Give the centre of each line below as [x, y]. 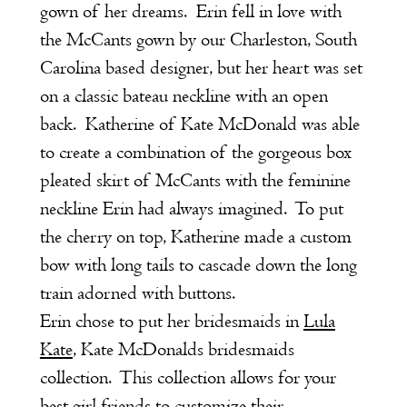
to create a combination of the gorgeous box [195, 153]
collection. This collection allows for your [188, 378]
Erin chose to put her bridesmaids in [171, 322]
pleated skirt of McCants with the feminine [195, 181]
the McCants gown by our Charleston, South [198, 40]
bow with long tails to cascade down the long [198, 266]
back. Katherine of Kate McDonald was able [199, 125]
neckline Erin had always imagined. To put [191, 209]
